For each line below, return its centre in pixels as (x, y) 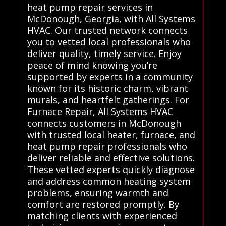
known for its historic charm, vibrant (107, 88)
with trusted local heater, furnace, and (111, 134)
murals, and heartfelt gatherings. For (108, 100)
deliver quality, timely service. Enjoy (104, 53)
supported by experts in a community (110, 76)
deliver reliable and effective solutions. (111, 158)
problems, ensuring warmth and (98, 192)
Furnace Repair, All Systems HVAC (100, 111)
